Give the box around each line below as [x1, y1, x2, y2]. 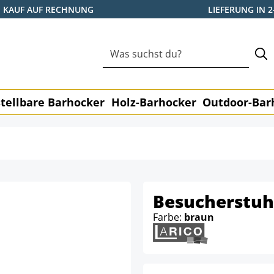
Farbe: [153, 210, 184, 224]
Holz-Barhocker [111, 95, 196, 109]
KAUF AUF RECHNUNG [2, 3, 94, 15]
